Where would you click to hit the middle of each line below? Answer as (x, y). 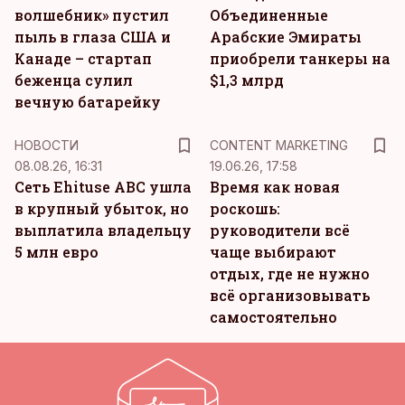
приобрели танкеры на (300, 58)
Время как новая (275, 187)
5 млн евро (57, 252)
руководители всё (280, 230)
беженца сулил (74, 80)
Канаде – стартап (83, 58)
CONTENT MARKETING (279, 145)
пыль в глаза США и (93, 37)
